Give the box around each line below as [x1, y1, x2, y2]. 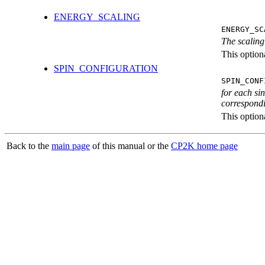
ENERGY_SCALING [54, 12, 140, 22]
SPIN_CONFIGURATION [54, 63, 158, 74]
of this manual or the [90, 141, 171, 151]
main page [51, 141, 90, 151]
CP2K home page [171, 141, 238, 151]
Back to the [7, 141, 51, 151]
